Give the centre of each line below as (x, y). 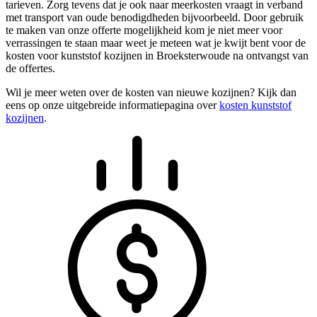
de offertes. (30, 68)
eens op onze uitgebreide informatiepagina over (113, 105)
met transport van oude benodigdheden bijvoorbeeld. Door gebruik (155, 17)
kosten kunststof (255, 105)
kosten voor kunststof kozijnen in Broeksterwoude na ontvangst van (157, 55)
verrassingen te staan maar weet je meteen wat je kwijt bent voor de (156, 42)
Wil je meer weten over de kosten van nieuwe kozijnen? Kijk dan (151, 92)
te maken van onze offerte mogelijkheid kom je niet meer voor (144, 30)
